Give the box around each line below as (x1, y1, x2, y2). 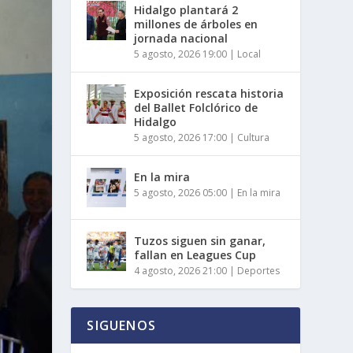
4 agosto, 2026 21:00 (134, 263, 228, 277)
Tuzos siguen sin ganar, (134, 232, 266, 248)
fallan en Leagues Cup (134, 247, 257, 262)
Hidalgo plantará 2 (134, 2, 239, 17)
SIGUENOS (87, 316, 156, 334)
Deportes (237, 263, 281, 277)
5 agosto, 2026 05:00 (134, 185, 228, 199)
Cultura (237, 130, 270, 144)
